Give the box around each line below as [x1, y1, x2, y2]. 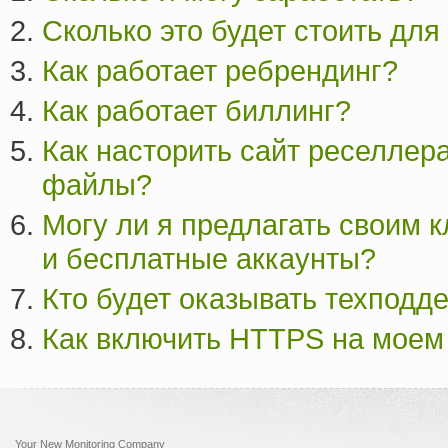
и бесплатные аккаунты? [42, 242, 376, 276]
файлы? [42, 168, 152, 202]
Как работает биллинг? [42, 94, 351, 128]
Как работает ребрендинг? [42, 54, 398, 88]
